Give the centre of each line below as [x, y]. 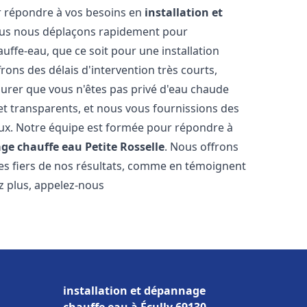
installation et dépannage [134, 291]
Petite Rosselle [125, 147]
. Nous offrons [202, 147]
